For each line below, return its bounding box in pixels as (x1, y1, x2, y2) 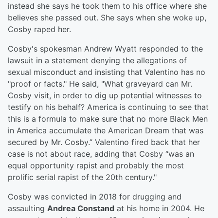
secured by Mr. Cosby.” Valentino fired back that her (8, 137, 200, 147)
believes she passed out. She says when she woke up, (8, 13, 206, 23)
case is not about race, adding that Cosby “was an (8, 149, 194, 159)
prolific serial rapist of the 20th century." (8, 172, 159, 182)
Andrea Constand (47, 203, 114, 214)
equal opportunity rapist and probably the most (8, 161, 184, 171)
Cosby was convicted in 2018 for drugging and (8, 192, 182, 202)
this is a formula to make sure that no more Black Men (8, 114, 208, 124)
